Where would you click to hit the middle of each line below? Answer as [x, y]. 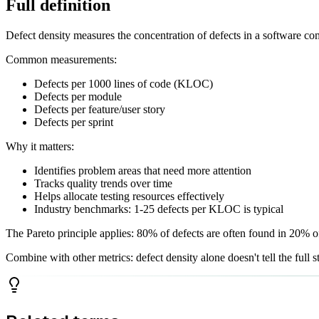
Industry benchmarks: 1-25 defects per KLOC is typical [159, 209]
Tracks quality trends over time [103, 184]
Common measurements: [61, 60]
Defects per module [78, 97]
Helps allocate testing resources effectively [129, 197]
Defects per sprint [74, 122]
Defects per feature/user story [100, 110]
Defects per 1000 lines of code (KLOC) [124, 84]
